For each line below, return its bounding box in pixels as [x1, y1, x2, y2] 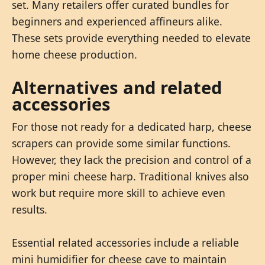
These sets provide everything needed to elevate [12, 30, 251, 45]
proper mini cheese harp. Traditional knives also [12, 169, 249, 183]
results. [12, 202, 47, 216]
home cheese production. [12, 47, 137, 62]
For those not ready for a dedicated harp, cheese [12, 119, 251, 134]
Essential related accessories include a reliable [12, 235, 239, 250]
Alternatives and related [12, 75, 222, 99]
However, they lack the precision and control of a [12, 152, 251, 167]
